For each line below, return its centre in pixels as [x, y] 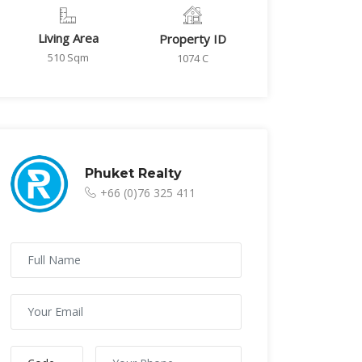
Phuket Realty [133, 173]
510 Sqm [68, 57]
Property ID [192, 39]
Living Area [68, 38]
